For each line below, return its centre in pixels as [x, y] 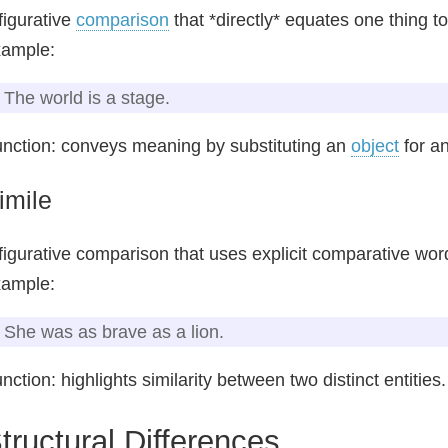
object [375, 146]
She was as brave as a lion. [114, 332]
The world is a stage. [87, 98]
